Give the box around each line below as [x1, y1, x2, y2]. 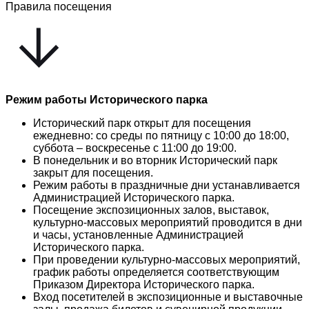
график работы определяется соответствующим [33, 266, 279, 278]
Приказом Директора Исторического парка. [33, 278, 255, 290]
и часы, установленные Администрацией [33, 228, 243, 241]
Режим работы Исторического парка [6, 93, 208, 106]
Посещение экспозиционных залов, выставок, [33, 203, 269, 216]
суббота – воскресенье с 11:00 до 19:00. [33, 141, 237, 154]
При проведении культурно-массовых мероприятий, [33, 253, 300, 266]
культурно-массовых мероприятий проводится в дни [33, 216, 302, 228]
